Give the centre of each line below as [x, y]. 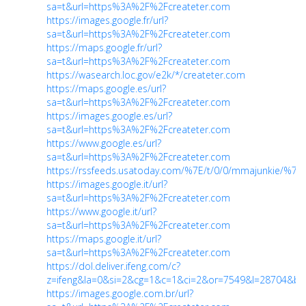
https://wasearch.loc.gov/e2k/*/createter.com [146, 74]
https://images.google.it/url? [107, 184]
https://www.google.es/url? [104, 143]
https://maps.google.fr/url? [104, 47]
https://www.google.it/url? [101, 211]
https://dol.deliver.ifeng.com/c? [113, 266]
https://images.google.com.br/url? [120, 293]
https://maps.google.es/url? [106, 88]
